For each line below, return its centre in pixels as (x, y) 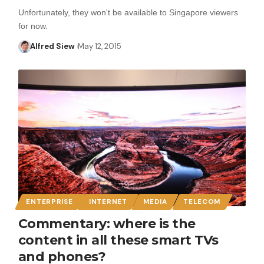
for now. (33, 26)
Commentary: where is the (107, 223)
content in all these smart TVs (118, 240)
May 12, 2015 (99, 46)
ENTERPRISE (49, 202)
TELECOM (202, 202)
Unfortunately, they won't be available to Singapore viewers (128, 12)
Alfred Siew (53, 46)
